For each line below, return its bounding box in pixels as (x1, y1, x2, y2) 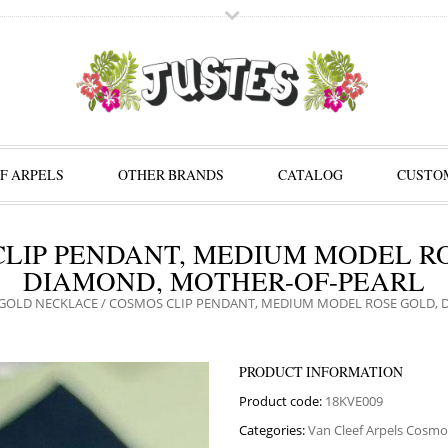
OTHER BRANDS (117, 165, 224, 184)
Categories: (239, 421, 308, 439)
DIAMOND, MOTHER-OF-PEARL (23, 262, 425, 299)
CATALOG (277, 165, 343, 184)
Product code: (239, 392, 325, 410)
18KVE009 (325, 392, 383, 410)
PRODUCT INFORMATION (239, 362, 403, 381)
